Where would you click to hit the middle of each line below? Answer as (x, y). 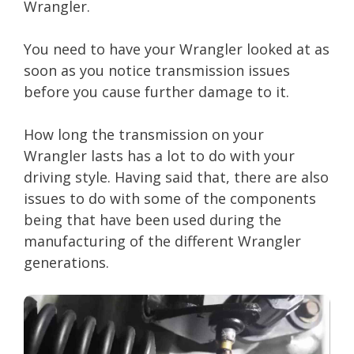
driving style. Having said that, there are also (176, 177)
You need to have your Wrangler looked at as (177, 49)
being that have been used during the (153, 219)
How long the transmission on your (144, 134)
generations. (66, 262)
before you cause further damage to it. (156, 91)
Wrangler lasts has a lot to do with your (159, 155)
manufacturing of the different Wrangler (162, 241)
